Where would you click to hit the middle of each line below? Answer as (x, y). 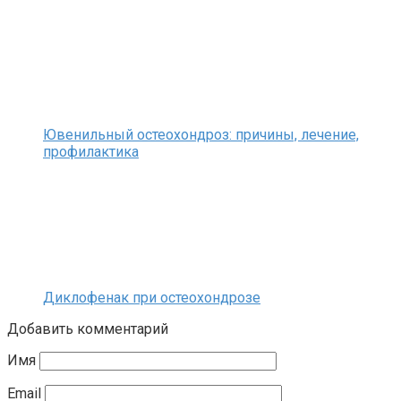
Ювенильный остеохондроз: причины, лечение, (201, 135)
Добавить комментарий (88, 329)
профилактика (91, 152)
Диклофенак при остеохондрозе (152, 298)
